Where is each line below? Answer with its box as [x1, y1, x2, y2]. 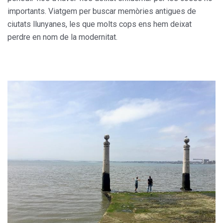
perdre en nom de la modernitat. [7, 32, 117, 42]
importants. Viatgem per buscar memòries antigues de [7, 6, 196, 16]
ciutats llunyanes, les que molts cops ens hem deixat [7, 19, 192, 29]
